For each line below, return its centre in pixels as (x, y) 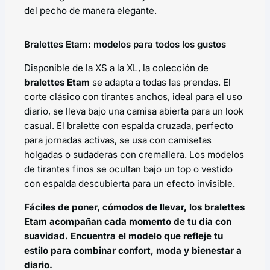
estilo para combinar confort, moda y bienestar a (133, 251)
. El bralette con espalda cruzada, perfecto (143, 125)
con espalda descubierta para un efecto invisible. (130, 183)
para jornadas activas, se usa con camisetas (118, 140)
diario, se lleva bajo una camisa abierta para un (125, 111)
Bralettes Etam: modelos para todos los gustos (125, 44)
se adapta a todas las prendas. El (160, 82)
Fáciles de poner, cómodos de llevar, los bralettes (134, 207)
